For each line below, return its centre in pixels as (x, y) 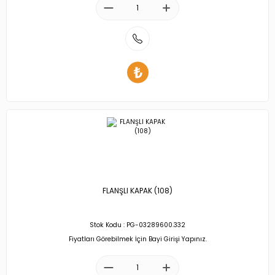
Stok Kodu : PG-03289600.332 (137, 225)
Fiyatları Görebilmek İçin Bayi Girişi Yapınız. (137, 239)
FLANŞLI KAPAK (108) (137, 191)
